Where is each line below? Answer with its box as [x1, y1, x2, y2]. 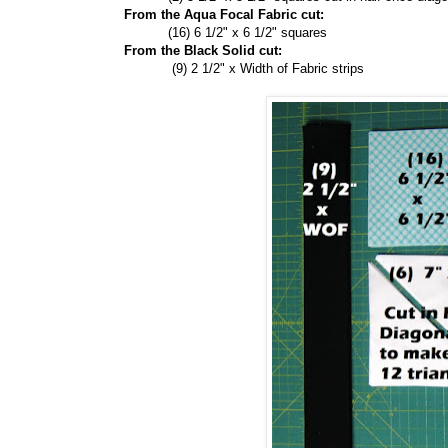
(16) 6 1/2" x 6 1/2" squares [168, 25, 327, 41]
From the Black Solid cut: [124, 43, 282, 59]
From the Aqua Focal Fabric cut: [124, 7, 324, 23]
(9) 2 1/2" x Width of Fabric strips [172, 61, 364, 77]
